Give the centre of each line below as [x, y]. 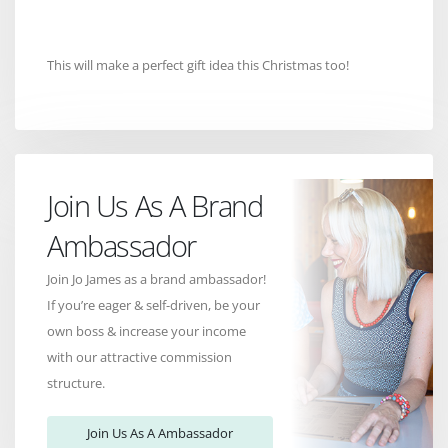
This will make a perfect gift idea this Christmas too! [198, 64]
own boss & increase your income [146, 330]
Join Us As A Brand [155, 205]
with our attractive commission [139, 356]
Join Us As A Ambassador [160, 433]
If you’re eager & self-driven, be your [153, 304]
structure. [76, 382]
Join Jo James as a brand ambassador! [156, 278]
